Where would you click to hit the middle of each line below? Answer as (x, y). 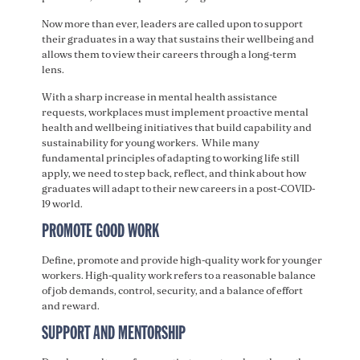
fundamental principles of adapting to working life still (170, 158)
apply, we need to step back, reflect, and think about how (174, 173)
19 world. (63, 204)
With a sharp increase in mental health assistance (159, 97)
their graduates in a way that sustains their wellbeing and (178, 39)
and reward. (72, 306)
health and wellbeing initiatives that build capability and (176, 127)
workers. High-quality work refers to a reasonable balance (178, 275)
